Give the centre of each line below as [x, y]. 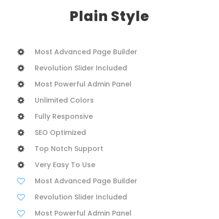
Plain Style [109, 16]
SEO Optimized [60, 132]
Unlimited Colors [64, 100]
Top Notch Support [69, 148]
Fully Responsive [64, 116]
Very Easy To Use [65, 164]
